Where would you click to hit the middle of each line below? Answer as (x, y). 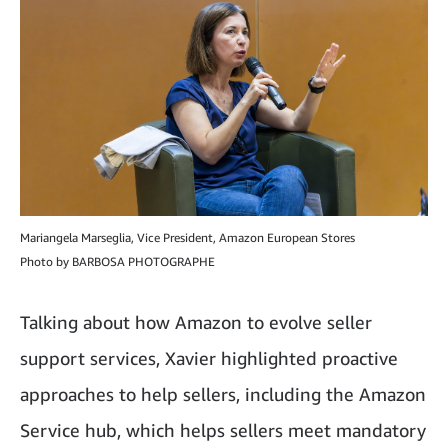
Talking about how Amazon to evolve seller (196, 321)
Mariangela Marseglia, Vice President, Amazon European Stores (187, 237)
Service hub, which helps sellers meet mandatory (223, 429)
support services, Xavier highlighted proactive (209, 357)
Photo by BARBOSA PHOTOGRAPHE (117, 261)
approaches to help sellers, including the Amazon (223, 393)
